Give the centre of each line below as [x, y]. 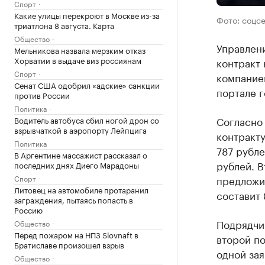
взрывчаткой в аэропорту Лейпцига [80, 129]
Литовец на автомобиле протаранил [81, 189]
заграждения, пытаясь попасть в [74, 199]
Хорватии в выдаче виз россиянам [78, 59]
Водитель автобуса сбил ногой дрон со [87, 119]
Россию [28, 209]
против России [42, 94]
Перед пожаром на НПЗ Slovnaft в [76, 234]
